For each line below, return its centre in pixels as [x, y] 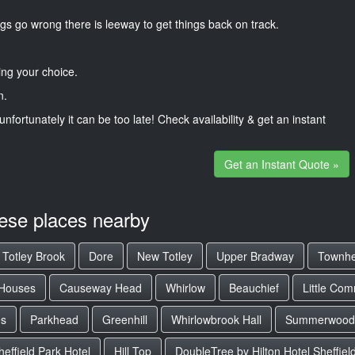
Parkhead [54, 319]
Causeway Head [101, 288]
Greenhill [125, 319]
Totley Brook [34, 256]
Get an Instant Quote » [281, 164]
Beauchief [254, 288]
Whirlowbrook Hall [216, 319]
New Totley [165, 256]
